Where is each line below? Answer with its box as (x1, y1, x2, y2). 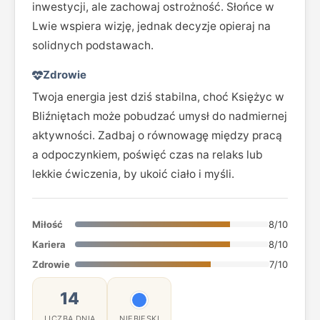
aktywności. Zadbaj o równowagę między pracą (32, 129, 282, 142)
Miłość (32, 219, 63, 230)
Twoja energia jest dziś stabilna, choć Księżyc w (32, 90, 284, 104)
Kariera (32, 239, 66, 250)
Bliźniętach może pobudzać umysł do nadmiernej (32, 109, 287, 123)
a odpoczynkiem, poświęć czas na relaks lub (32, 148, 263, 161)
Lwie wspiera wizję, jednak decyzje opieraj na (32, 19, 271, 33)
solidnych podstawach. (32, 39, 154, 52)
